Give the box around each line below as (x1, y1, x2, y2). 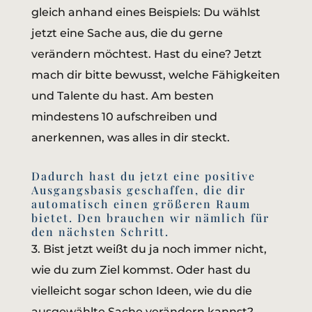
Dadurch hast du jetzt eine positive (31, 169, 256, 184)
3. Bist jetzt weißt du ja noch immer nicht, (31, 242, 267, 256)
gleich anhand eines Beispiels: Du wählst (31, 6, 260, 19)
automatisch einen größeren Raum (31, 196, 251, 212)
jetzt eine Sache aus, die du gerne (31, 26, 223, 40)
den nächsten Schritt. (31, 224, 169, 240)
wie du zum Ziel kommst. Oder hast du (31, 263, 251, 277)
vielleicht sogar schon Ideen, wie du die (31, 284, 252, 298)
